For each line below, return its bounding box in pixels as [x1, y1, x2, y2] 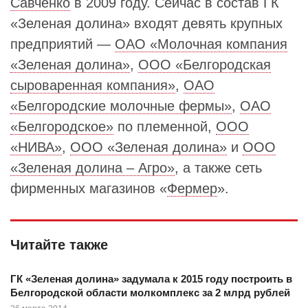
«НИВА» [10, 139, 62, 155]
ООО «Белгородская [138, 56, 271, 72]
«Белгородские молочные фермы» [10, 98, 232, 113]
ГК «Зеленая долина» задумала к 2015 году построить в [10, 272, 292, 285]
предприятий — [10, 36, 115, 52]
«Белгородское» [10, 118, 113, 134]
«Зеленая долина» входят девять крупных [10, 15, 283, 31]
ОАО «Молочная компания [115, 36, 287, 52]
